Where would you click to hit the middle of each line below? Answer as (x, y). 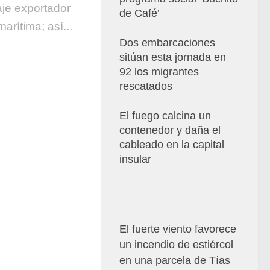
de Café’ (140, 13)
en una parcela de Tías (175, 260)
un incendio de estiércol (176, 245)
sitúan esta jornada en (173, 57)
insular (135, 159)
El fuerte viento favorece (178, 229)
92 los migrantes (159, 72)
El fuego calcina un (165, 116)
